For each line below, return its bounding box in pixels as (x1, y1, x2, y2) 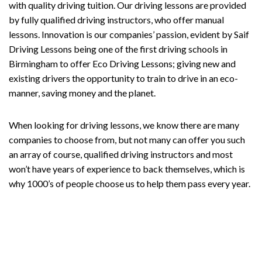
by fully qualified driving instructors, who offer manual (9, 14, 224, 26)
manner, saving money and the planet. (9, 87, 156, 99)
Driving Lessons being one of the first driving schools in (9, 43, 227, 55)
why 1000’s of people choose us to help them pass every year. (9, 178, 250, 189)
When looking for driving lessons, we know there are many (9, 119, 239, 131)
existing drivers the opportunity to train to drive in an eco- (9, 73, 238, 84)
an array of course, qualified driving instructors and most (9, 149, 233, 160)
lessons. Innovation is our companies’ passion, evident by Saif (9, 29, 249, 40)
